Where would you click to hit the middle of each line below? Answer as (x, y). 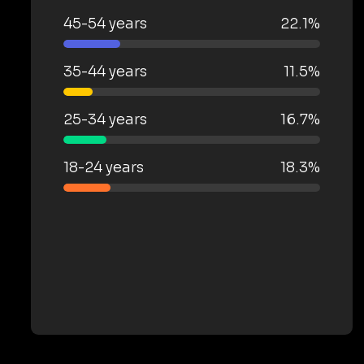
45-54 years (105, 24)
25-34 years (105, 119)
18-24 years (104, 167)
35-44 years (105, 71)
